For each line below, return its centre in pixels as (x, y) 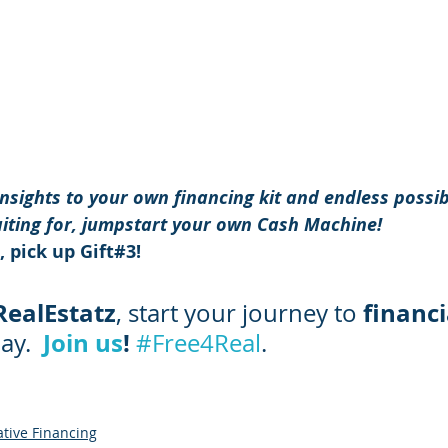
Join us (83, 342)
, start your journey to (239, 312)
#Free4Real (198, 342)
